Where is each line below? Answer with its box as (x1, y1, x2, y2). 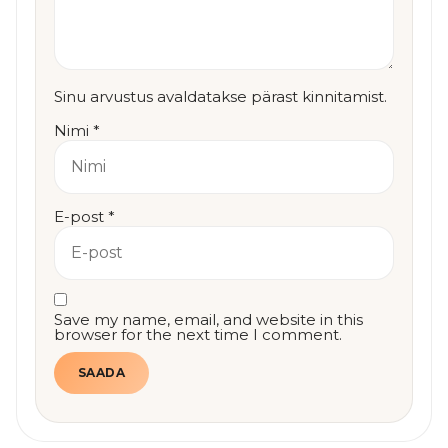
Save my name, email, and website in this (54, 310, 363, 330)
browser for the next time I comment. (54, 325, 342, 345)
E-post (54, 206, 108, 226)
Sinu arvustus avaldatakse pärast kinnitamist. (54, 87, 387, 107)
